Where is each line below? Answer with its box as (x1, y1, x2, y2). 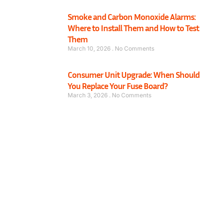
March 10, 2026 (68, 44, 112, 52)
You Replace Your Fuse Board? (68, 80, 167, 91)
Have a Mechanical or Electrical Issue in (7, 201, 189, 216)
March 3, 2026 (68, 91, 109, 99)
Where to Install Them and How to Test (68, 22, 199, 33)
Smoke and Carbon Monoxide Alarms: (68, 11, 196, 22)
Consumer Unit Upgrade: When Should (68, 69, 200, 80)
